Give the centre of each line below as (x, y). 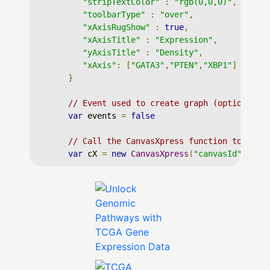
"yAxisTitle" (111, 52)
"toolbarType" (114, 14)
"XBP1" (218, 65)
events (102, 116)
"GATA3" (148, 65)
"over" (174, 14)
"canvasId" (218, 154)
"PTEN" (184, 65)
